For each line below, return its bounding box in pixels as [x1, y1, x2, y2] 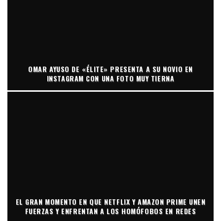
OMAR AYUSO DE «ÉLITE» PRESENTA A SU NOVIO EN [28, 64, 193, 74]
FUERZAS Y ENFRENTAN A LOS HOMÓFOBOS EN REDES [25, 206, 196, 217]
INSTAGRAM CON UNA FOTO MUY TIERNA [46, 73, 175, 84]
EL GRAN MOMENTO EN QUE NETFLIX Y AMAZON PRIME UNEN [15, 196, 206, 207]
